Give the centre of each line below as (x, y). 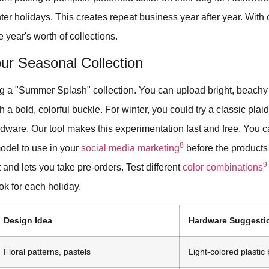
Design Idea (28, 221)
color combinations (223, 167)
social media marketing (131, 148)
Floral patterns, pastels (47, 252)
